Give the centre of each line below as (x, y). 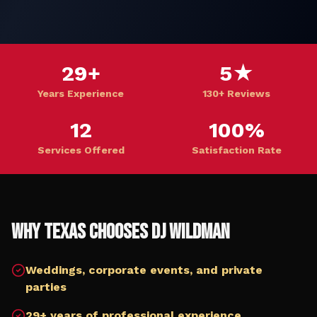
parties (46, 287)
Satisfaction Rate (236, 150)
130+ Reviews (236, 93)
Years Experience (81, 93)
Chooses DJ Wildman (158, 232)
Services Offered (81, 150)
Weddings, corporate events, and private (144, 270)
